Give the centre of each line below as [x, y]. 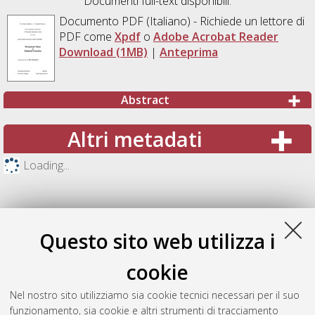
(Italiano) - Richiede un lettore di [224, 21]
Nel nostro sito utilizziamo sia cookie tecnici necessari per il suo [155, 295]
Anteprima [188, 52]
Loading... [46, 166]
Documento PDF [101, 21]
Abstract [145, 99]
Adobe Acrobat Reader [216, 36]
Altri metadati [135, 139]
